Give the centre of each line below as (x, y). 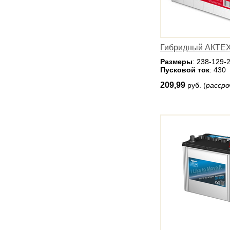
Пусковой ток (185, 70)
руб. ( (197, 85)
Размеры (176, 62)
